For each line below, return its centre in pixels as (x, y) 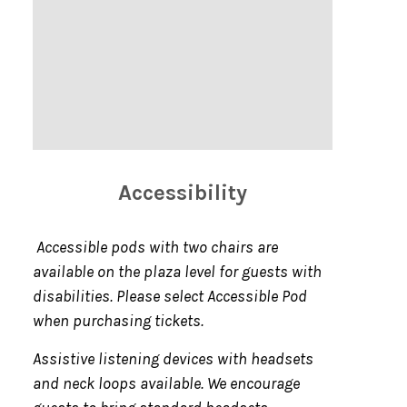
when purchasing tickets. (118, 321)
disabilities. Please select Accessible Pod (169, 297)
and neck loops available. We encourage (166, 384)
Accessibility (182, 193)
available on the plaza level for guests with (177, 272)
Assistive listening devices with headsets (173, 359)
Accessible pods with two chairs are (155, 248)
